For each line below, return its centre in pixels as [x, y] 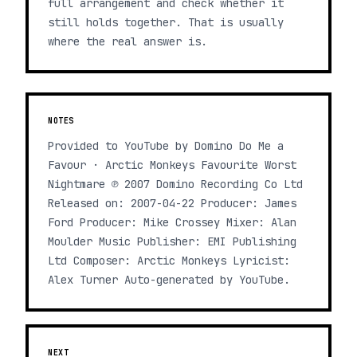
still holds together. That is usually [166, 22]
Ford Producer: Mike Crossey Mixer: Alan [172, 222]
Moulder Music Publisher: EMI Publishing [172, 241]
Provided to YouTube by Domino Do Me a [166, 146]
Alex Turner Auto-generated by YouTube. [169, 280]
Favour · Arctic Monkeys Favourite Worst [172, 165]
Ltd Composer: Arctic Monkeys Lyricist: [169, 261]
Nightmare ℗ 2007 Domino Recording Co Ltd [175, 184]
